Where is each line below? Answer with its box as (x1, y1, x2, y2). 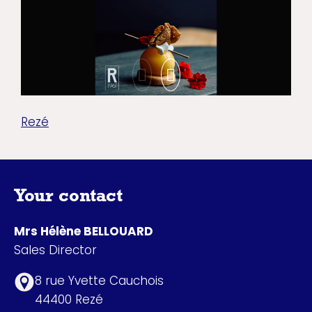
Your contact (14, 190, 123, 207)
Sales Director (14, 242, 97, 258)
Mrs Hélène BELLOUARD (14, 223, 153, 240)
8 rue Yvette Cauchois (35, 272, 164, 289)
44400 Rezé (35, 291, 103, 308)
